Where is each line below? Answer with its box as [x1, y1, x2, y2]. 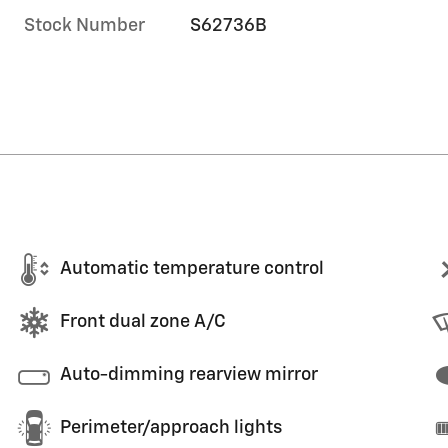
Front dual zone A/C [60, 313, 226, 331]
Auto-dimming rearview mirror [60, 366, 318, 384]
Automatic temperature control [60, 260, 324, 278]
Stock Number [24, 16, 145, 35]
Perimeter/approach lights [60, 419, 282, 437]
